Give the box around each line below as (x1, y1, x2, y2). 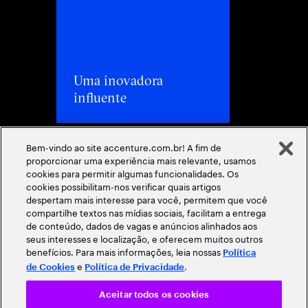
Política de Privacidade (85, 263, 185, 272)
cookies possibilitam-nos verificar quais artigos (26, 179, 221, 192)
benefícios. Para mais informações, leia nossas (26, 244, 223, 258)
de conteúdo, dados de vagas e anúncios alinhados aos (26, 218, 258, 232)
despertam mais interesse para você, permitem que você (26, 192, 268, 206)
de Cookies (26, 263, 76, 272)
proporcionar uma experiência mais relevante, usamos (26, 153, 256, 166)
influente (74, 88, 126, 106)
